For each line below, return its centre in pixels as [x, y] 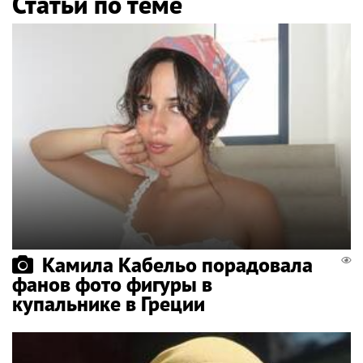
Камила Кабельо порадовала [177, 264]
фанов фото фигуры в [112, 284]
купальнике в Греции [109, 303]
